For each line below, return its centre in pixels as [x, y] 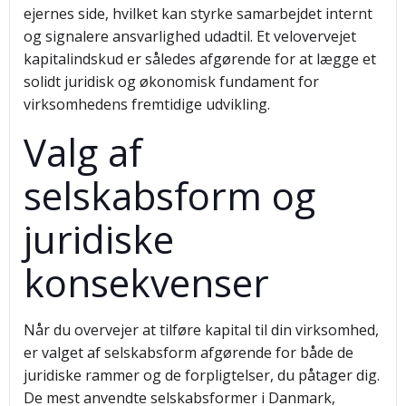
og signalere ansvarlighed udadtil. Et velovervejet [190, 36]
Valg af [83, 152]
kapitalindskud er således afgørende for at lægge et [200, 59]
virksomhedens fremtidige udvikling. [147, 104]
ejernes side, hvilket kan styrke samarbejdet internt [198, 14]
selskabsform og [169, 195]
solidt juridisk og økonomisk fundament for [171, 82]
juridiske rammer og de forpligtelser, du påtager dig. [202, 375]
